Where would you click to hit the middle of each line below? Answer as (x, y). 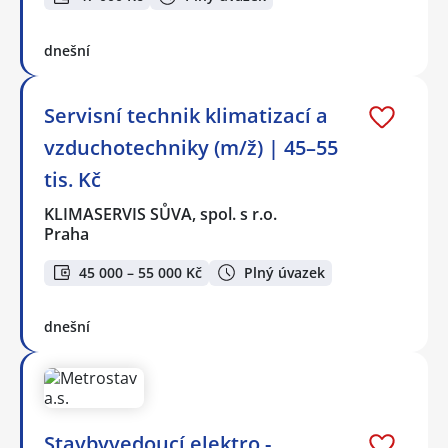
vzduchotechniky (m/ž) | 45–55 (191, 147)
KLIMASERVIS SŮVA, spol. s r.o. (161, 213)
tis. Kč (72, 179)
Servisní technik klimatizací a (186, 115)
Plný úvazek (284, 272)
